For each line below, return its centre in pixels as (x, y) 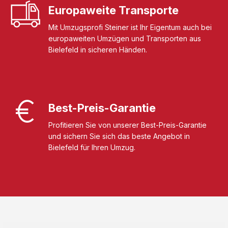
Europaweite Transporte (113, 10)
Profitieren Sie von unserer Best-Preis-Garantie (127, 125)
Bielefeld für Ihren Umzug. (92, 148)
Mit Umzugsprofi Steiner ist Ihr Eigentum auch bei (130, 27)
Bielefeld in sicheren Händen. (98, 50)
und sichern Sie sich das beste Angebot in (119, 136)
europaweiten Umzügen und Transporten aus (125, 39)
